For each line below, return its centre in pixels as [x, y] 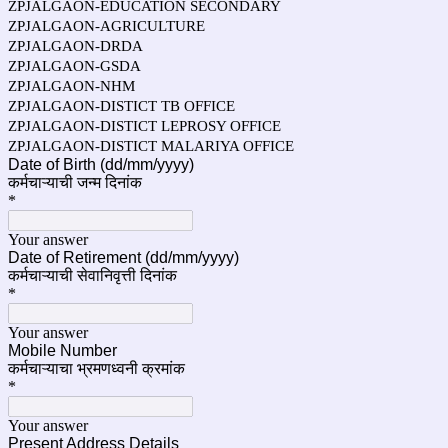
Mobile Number [62, 350]
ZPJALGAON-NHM [71, 86]
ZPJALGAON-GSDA [74, 66]
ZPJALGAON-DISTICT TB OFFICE [121, 106]
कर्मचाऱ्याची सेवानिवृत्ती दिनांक [92, 275]
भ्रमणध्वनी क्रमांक [131, 368]
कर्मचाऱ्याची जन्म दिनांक [75, 182]
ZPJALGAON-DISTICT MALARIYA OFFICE [151, 146]
